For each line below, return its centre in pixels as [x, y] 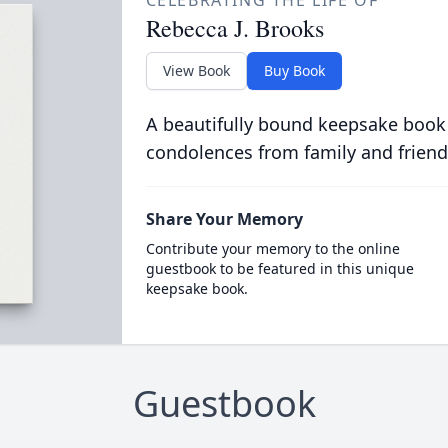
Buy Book [294, 70]
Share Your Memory [224, 219]
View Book [196, 70]
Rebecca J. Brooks [234, 28]
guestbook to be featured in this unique [279, 268]
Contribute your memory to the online [272, 248]
